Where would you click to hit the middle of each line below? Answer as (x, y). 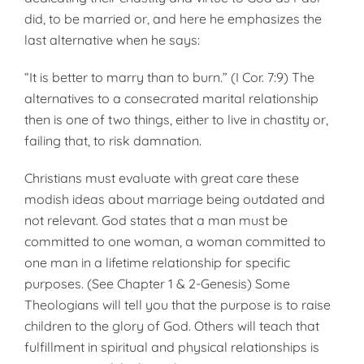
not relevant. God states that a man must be (156, 220)
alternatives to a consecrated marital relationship (171, 98)
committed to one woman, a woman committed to (175, 241)
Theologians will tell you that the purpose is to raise (178, 305)
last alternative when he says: (112, 40)
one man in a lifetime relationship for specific (157, 262)
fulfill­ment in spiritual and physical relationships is (172, 347)
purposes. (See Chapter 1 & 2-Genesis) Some (157, 284)
